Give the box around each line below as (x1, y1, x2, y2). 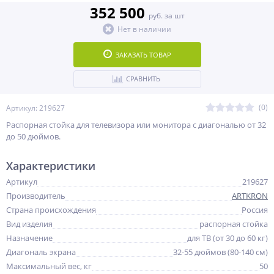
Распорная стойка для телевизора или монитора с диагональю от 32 (6, 119, 266, 130)
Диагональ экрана (6, 246, 76, 257)
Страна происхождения (6, 204, 96, 215)
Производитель (6, 190, 65, 201)
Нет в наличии (117, 24, 171, 34)
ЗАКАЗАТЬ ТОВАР (115, 50, 171, 59)
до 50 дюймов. (6, 131, 61, 142)
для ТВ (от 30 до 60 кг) (187, 232, 268, 243)
